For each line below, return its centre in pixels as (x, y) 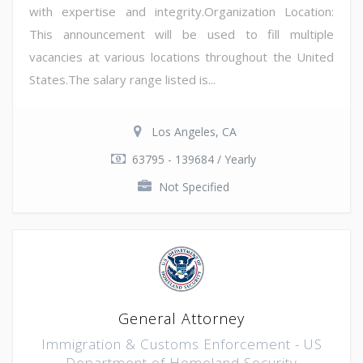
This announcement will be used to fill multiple (181, 34)
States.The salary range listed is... (122, 79)
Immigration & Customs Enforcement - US (181, 344)
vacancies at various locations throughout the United (181, 56)
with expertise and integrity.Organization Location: (181, 11)
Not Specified (194, 186)
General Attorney (181, 318)
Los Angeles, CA (194, 131)
